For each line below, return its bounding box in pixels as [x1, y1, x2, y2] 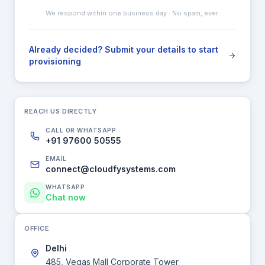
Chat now [46, 192, 86, 202]
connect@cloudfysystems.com [46, 163, 176, 174]
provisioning [29, 56, 81, 66]
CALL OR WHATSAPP [46, 126, 116, 134]
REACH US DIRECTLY [24, 107, 97, 115]
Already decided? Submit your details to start [29, 44, 218, 54]
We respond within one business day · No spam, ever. [46, 9, 219, 17]
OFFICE [24, 224, 50, 232]
